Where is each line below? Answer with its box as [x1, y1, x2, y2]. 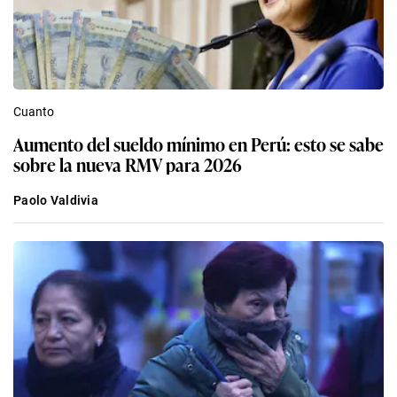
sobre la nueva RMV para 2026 [13, 150, 242, 177]
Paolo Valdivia [13, 192, 98, 207]
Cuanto [13, 104, 54, 119]
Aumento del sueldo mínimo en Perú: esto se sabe [13, 129, 384, 157]
